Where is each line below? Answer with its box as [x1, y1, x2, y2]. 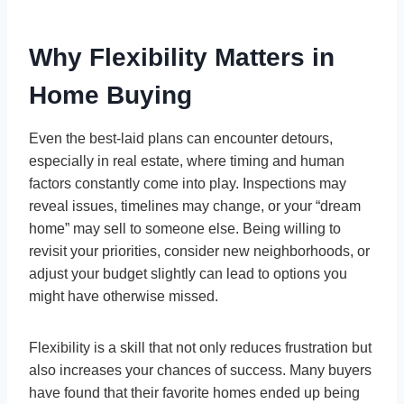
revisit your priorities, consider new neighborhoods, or [29, 243, 370, 259]
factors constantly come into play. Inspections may [29, 175, 346, 191]
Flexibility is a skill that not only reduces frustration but [29, 339, 372, 355]
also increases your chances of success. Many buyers [29, 362, 372, 378]
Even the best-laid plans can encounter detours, [29, 130, 333, 146]
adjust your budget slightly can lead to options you [29, 265, 347, 281]
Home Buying [29, 80, 192, 109]
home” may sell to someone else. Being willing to [29, 220, 341, 236]
